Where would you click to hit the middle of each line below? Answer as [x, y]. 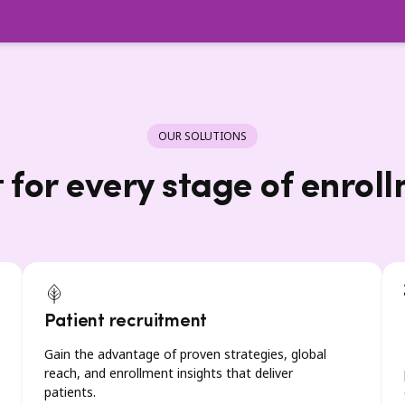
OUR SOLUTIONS [202, 136]
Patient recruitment [126, 322]
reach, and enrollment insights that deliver [168, 373]
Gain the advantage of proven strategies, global [185, 354]
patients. [70, 392]
